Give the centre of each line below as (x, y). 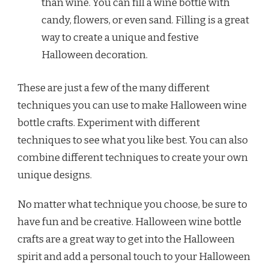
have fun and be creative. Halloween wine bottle (129, 222)
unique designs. (55, 175)
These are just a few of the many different (113, 88)
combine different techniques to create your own (133, 157)
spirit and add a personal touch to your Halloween (134, 256)
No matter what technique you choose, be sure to (132, 204)
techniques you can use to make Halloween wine (132, 105)
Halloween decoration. (95, 55)
